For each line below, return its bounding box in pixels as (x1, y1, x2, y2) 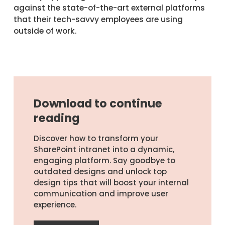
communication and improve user (33, 188, 168, 199)
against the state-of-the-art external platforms (13, 2, 205, 13)
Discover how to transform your (33, 133, 158, 144)
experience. (33, 199, 76, 210)
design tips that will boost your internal (33, 177, 189, 188)
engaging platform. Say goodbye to (33, 155, 175, 166)
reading (33, 109, 79, 126)
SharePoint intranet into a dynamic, (33, 144, 174, 155)
